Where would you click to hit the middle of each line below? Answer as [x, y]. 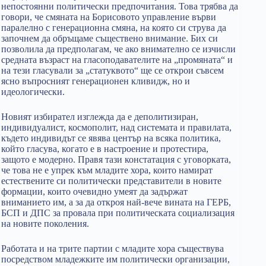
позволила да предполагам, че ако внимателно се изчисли [118, 49]
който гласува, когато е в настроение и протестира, [105, 149]
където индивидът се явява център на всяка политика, [111, 138]
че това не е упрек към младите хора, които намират [107, 170]
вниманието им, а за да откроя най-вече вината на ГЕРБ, [116, 202]
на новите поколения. [45, 224]
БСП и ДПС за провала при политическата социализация [118, 213]
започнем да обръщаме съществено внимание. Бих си [110, 38]
